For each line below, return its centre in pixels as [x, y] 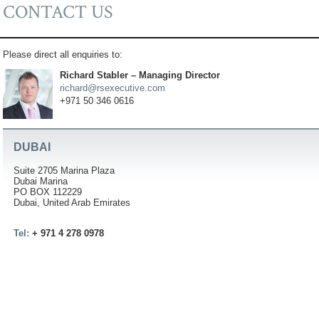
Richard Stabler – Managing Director [140, 75]
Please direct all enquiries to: [63, 54]
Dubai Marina [41, 182]
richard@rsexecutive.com [113, 88]
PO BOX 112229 [48, 192]
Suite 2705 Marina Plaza [64, 171]
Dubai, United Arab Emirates [72, 203]
